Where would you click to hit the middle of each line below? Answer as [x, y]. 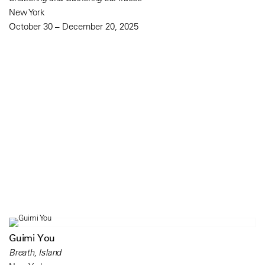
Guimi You [32, 237]
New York [27, 12]
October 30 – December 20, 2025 [74, 26]
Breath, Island [35, 252]
